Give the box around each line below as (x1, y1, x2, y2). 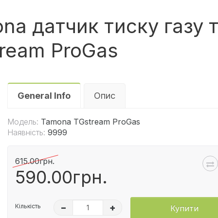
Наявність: (7, 127, 46, 137)
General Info (18, 90, 71, 101)
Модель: (7, 116, 39, 127)
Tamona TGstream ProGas (41, 116, 141, 127)
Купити (170, 203, 199, 213)
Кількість (15, 202, 41, 210)
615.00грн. (15, 156, 55, 166)
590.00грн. (15, 166, 108, 188)
